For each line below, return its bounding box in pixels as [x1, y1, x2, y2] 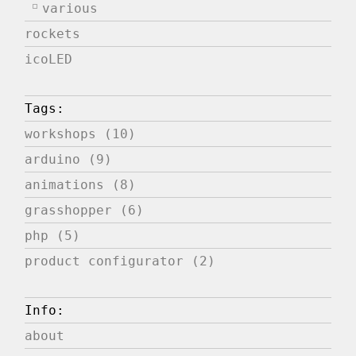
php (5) [25, 228, 81, 244]
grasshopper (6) [25, 203, 145, 219]
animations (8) [25, 177, 137, 193]
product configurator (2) [25, 253, 216, 269]
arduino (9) [25, 152, 113, 168]
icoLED [25, 52, 73, 68]
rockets [25, 26, 81, 42]
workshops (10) [25, 126, 137, 142]
